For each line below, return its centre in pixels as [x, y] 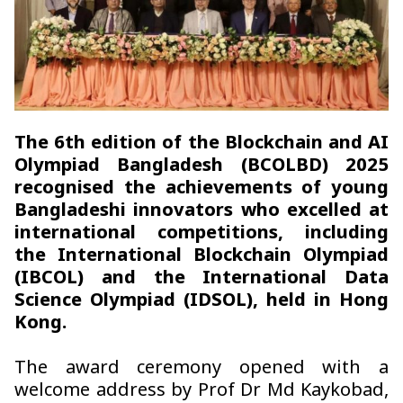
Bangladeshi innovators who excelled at [201, 212]
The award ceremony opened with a [201, 369]
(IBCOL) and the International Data [201, 279]
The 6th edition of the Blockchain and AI [201, 144]
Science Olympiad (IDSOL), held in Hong [201, 302]
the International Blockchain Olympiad [201, 257]
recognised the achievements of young [201, 189]
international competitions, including [201, 234]
